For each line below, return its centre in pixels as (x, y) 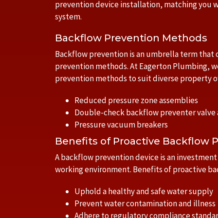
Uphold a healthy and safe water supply (144, 191)
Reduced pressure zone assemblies (136, 100)
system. (68, 17)
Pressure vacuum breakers (121, 125)
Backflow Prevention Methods (131, 38)
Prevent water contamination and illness (145, 203)
